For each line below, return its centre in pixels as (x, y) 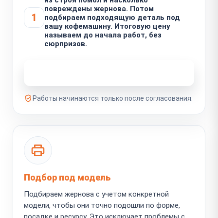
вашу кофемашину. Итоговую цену (107, 26)
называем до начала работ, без (103, 35)
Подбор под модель (67, 177)
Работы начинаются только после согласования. (113, 98)
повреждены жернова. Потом (99, 9)
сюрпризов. (66, 44)
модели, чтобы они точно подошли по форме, (102, 205)
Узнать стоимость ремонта (104, 73)
